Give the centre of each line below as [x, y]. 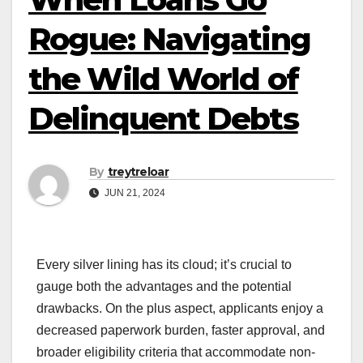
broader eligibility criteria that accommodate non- [176, 352]
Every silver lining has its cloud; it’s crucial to [164, 265]
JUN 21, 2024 [134, 193]
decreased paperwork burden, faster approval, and [181, 331]
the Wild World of [163, 79]
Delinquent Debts [163, 119]
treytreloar [138, 172]
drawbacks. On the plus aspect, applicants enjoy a [180, 309]
